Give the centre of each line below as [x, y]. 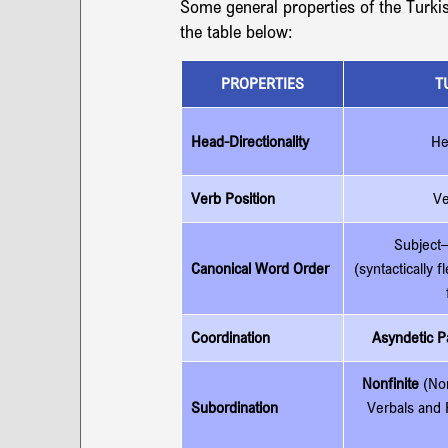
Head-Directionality [250, 141]
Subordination [234, 407]
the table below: [236, 31]
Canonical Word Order [260, 268]
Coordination [230, 337]
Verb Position [233, 198]
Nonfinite [390, 383]
